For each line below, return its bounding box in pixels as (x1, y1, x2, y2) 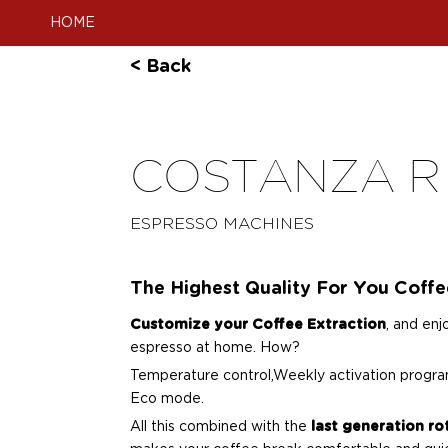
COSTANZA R (130, 152, 441, 200)
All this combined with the (130, 420, 311, 434)
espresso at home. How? (130, 341, 300, 355)
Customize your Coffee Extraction (130, 318, 386, 332)
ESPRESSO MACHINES (130, 216, 314, 232)
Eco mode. (130, 392, 204, 406)
